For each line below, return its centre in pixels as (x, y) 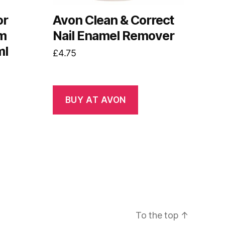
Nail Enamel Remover (114, 36)
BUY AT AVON (95, 100)
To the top (158, 215)
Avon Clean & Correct (114, 20)
